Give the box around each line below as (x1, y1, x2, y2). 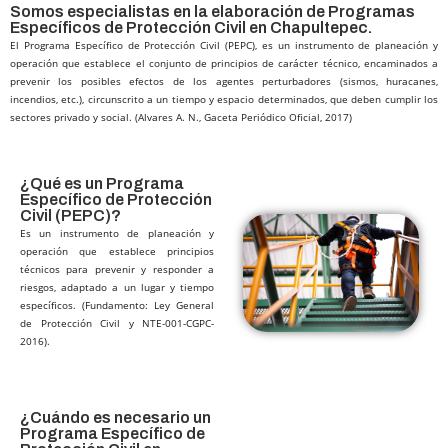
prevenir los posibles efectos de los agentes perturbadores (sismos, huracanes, (10, 74, 438, 88)
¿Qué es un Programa (20, 175, 184, 192)
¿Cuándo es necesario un (20, 409, 211, 426)
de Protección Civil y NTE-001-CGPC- (20, 316, 214, 330)
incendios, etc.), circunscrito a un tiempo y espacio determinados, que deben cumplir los (10, 92, 438, 106)
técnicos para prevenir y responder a (20, 262, 214, 276)
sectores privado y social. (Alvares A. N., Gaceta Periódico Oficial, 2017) (10, 110, 352, 124)
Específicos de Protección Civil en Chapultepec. (10, 19, 372, 36)
